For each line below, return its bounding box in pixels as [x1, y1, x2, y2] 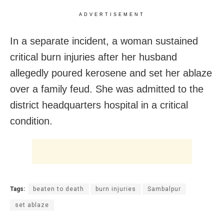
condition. [10, 115, 52, 126]
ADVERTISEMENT [79, 11, 145, 17]
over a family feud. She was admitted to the [10, 83, 203, 94]
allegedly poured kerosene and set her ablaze [10, 67, 212, 78]
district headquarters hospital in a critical [10, 99, 188, 110]
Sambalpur [147, 185, 181, 192]
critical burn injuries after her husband [10, 51, 177, 62]
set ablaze [15, 201, 49, 208]
